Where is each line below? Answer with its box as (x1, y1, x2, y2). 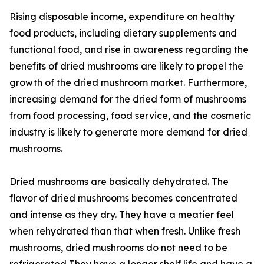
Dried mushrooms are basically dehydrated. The (9, 175, 229, 187)
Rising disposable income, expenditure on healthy (9, 10, 235, 22)
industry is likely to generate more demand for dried (9, 126, 247, 138)
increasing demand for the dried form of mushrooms (9, 93, 246, 105)
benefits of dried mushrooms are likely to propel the (9, 60, 243, 72)
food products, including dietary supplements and (9, 27, 237, 39)
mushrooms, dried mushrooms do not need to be (9, 241, 227, 253)
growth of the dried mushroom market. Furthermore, (9, 76, 247, 88)
